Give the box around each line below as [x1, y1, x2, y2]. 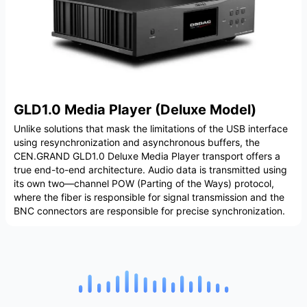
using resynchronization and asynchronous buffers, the [14, 136, 260, 149]
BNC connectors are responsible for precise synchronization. [14, 205, 285, 217]
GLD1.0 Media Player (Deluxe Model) [14, 101, 256, 119]
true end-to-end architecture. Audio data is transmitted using [14, 164, 287, 176]
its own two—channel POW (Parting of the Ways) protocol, [14, 177, 274, 190]
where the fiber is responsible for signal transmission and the [14, 191, 284, 204]
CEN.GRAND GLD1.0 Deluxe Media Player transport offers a [14, 150, 280, 162]
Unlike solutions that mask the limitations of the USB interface [14, 123, 288, 135]
